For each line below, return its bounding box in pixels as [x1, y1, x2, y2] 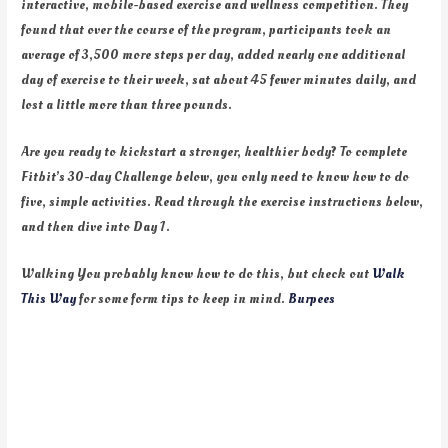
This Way [21, 288, 77, 308]
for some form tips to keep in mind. [76, 288, 289, 308]
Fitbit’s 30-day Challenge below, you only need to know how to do [21, 166, 410, 186]
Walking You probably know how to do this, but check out [21, 263, 373, 283]
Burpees [288, 288, 336, 308]
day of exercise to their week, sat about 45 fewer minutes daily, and [21, 69, 417, 89]
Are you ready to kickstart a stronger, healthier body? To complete [21, 141, 408, 161]
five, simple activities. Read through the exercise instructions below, [21, 191, 424, 211]
